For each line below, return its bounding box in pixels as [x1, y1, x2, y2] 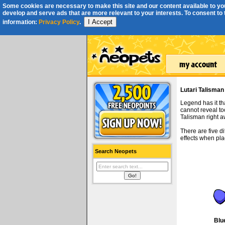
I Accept [88, 18, 113, 26]
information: [3, 19, 39, 26]
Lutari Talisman [180, 86, 224, 93]
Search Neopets [95, 148, 137, 154]
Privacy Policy [39, 19, 79, 26]
